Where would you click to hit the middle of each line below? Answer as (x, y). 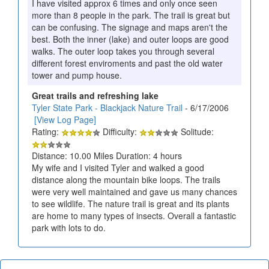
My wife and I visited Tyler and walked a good (118, 167)
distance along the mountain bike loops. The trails (126, 179)
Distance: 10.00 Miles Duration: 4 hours (107, 155)
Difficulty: (120, 131)
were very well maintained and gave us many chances (134, 191)
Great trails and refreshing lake (95, 95)
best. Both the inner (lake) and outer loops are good (130, 39)
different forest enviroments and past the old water (127, 63)
